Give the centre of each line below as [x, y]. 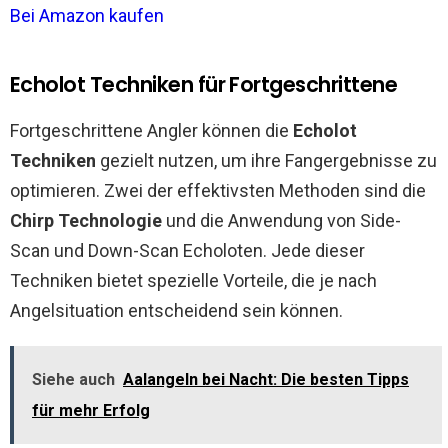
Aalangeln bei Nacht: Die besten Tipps [266, 379]
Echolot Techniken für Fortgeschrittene [204, 84]
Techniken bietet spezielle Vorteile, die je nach [193, 280]
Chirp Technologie [86, 220]
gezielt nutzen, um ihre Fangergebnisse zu [266, 160]
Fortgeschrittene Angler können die [151, 130]
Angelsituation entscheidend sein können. [176, 310]
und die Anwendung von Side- [281, 220]
